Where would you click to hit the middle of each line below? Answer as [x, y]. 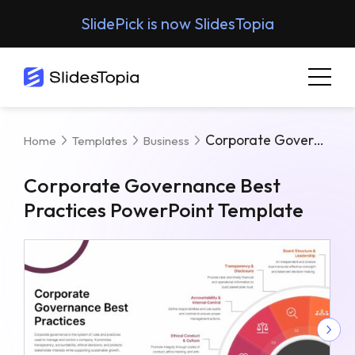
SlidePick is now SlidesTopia [177, 24]
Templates [100, 140]
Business [167, 140]
